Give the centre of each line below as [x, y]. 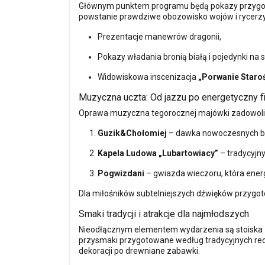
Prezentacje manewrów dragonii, [159, 36]
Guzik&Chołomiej [132, 133]
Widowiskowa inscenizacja [148, 77]
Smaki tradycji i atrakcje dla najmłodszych [164, 214]
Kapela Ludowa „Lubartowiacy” [158, 153]
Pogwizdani [121, 173]
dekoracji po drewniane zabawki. [139, 251]
